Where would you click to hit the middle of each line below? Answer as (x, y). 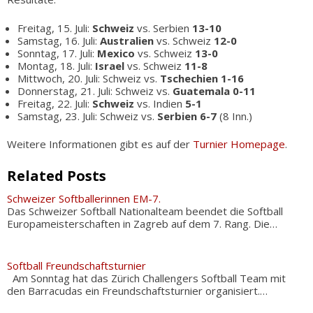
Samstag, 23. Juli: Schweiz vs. (87, 116)
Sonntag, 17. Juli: (57, 53)
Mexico (116, 53)
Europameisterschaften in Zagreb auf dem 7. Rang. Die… (142, 223)
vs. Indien (160, 103)
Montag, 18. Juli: (56, 65)
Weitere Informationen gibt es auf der (100, 144)
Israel (110, 65)
